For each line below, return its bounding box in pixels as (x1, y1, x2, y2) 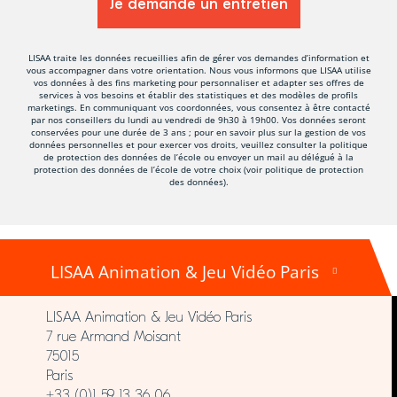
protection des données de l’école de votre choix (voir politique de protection (34, 162, 363, 175)
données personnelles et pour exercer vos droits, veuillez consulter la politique (29, 137, 368, 151)
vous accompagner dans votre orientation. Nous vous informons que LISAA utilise (26, 63, 371, 76)
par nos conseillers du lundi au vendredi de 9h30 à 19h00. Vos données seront (31, 113, 366, 126)
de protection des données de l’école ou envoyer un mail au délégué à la (43, 150, 354, 163)
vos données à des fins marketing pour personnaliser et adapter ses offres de (33, 75, 364, 89)
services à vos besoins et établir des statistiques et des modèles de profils (39, 88, 358, 101)
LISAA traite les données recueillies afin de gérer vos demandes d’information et (27, 51, 370, 64)
